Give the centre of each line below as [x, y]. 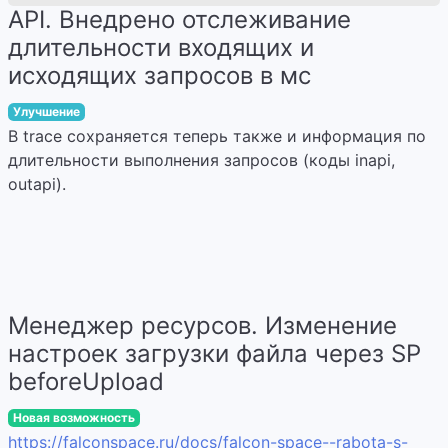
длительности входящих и [161, 47]
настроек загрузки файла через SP [214, 353]
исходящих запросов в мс [159, 75]
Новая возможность [73, 417]
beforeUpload [86, 381]
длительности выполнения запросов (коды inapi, [201, 160]
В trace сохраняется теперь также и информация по [217, 136]
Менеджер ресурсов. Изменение [202, 325]
